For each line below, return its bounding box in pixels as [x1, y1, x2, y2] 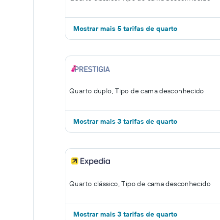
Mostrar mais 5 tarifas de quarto [73, 24, 177, 33]
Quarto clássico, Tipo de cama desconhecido [69, 179, 211, 188]
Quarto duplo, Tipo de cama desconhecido [69, 86, 204, 95]
